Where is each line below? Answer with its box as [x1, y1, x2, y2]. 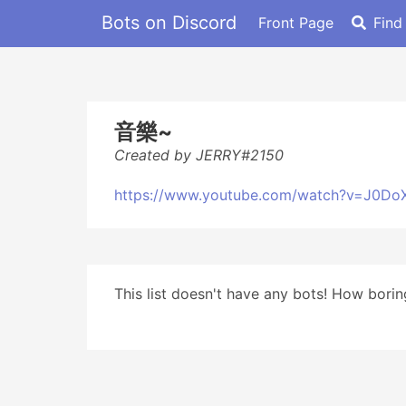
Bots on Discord [101, 11, 237, 34]
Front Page [258, 13, 333, 32]
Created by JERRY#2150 [114, 146, 284, 164]
